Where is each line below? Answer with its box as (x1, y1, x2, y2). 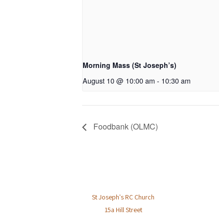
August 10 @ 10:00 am (83, 75, 155, 86)
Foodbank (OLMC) (91, 121, 158, 132)
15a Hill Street (104, 205, 142, 215)
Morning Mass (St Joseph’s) (83, 60, 176, 70)
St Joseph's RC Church (92, 193, 154, 202)
